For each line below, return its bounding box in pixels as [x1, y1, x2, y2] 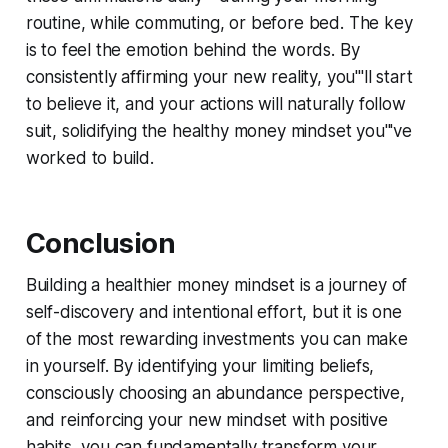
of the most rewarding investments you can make [25, 328, 408, 349]
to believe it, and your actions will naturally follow [25, 93, 406, 114]
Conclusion [25, 226, 176, 260]
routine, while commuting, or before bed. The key [25, 12, 413, 33]
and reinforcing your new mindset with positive [25, 409, 388, 430]
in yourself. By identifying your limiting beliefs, [25, 355, 375, 376]
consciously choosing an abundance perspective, [25, 382, 405, 403]
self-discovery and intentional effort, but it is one [25, 301, 402, 322]
